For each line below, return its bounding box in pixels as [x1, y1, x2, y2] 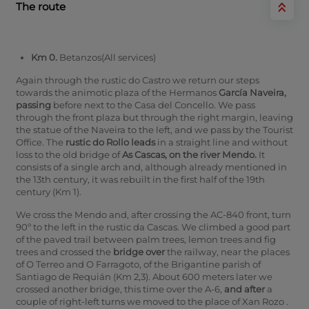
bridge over [112, 246, 165, 257]
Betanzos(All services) [59, 51, 156, 63]
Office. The [15, 136, 66, 148]
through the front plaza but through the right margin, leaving [15, 111, 293, 123]
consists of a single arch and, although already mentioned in [15, 161, 287, 172]
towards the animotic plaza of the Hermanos [15, 86, 219, 98]
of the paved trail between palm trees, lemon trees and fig [15, 233, 276, 245]
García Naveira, [218, 86, 286, 98]
